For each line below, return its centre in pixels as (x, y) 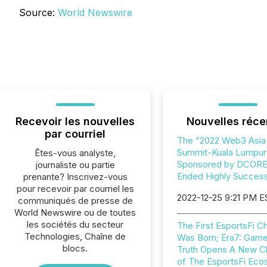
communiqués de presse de (75, 201)
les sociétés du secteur (75, 224)
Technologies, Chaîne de (75, 236)
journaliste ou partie (75, 165)
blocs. (75, 248)
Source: (38, 13)
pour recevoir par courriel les (75, 189)
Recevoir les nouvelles (75, 121)
